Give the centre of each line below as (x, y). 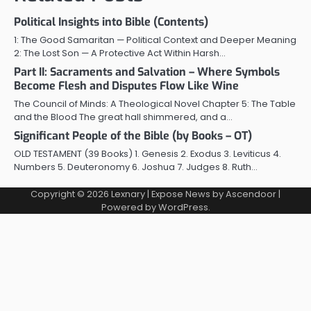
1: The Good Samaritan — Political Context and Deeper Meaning (155, 40)
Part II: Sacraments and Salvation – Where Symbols (147, 72)
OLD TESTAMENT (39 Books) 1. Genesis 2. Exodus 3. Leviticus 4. (148, 154)
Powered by (129, 208)
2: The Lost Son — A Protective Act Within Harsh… (120, 53)
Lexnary (128, 194)
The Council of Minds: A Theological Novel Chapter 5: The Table (155, 104)
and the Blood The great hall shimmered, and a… (123, 117)
